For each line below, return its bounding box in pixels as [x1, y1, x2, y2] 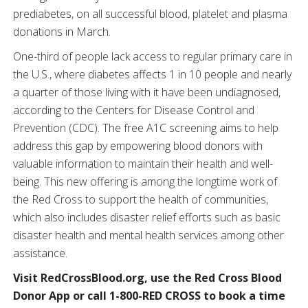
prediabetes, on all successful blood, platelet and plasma [13, 6, 287, 21]
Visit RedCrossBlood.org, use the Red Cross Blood [13, 270, 282, 285]
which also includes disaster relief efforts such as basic [13, 210, 280, 225]
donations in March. [13, 24, 111, 39]
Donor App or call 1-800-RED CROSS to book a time [13, 288, 285, 303]
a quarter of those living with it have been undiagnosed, [13, 85, 280, 100]
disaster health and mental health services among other [13, 228, 284, 243]
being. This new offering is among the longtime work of [13, 174, 277, 189]
